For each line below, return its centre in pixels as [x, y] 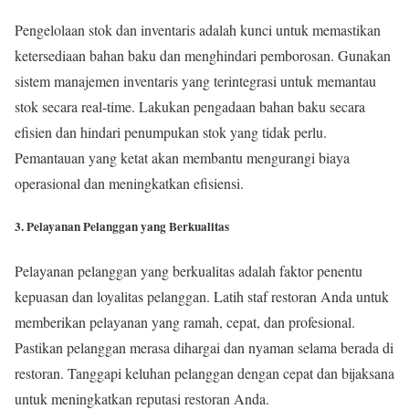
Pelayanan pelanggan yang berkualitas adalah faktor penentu [189, 270]
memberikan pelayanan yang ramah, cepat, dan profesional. [185, 321]
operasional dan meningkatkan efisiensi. [129, 184]
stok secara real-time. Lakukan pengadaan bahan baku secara [190, 107]
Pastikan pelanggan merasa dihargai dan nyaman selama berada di [204, 347]
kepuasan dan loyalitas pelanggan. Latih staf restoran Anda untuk [202, 296]
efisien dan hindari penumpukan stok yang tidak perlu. [171, 132]
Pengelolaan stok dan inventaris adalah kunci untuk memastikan [198, 30]
